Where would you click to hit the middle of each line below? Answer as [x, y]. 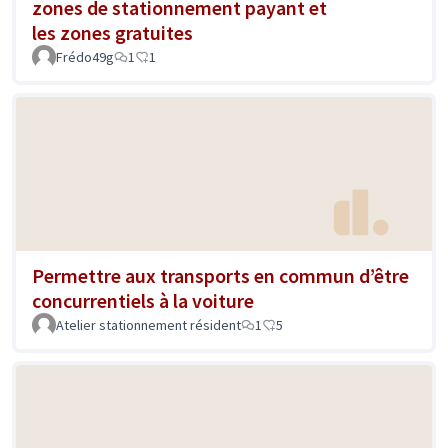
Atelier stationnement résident [148, 324]
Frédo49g [85, 57]
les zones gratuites [112, 33]
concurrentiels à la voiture [143, 300]
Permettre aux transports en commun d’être [220, 275]
